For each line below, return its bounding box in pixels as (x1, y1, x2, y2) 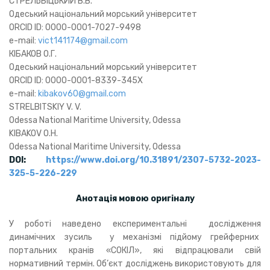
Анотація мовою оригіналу (75, 193, 195, 204)
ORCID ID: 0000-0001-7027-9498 (9, 22, 141, 33)
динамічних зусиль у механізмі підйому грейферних (9, 232, 261, 242)
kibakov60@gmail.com (38, 89, 126, 99)
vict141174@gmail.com (38, 36, 128, 46)
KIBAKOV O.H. (9, 128, 58, 139)
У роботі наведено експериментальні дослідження (9, 219, 261, 229)
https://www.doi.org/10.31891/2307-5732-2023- (46, 155, 261, 165)
